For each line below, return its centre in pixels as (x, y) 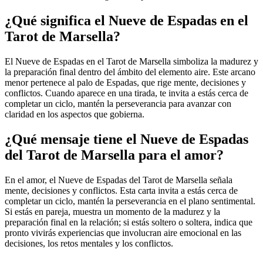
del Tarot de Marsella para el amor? (114, 155)
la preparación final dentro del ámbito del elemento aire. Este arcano (130, 72)
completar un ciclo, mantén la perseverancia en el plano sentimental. (130, 201)
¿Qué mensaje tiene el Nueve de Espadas (127, 139)
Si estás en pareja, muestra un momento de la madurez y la (112, 211)
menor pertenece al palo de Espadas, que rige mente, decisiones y (125, 82)
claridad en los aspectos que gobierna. (75, 114)
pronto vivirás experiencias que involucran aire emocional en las (123, 232)
